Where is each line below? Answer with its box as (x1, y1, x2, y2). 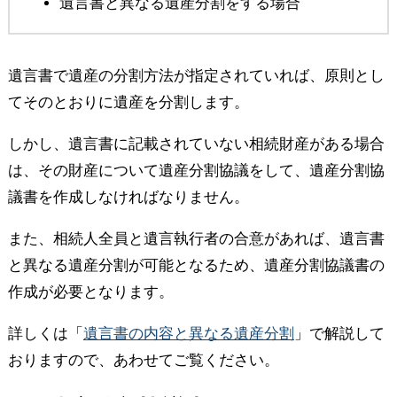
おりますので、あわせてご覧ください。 (7, 351, 279, 369)
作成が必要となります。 (7, 283, 174, 300)
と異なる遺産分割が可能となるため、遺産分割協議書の (7, 256, 385, 274)
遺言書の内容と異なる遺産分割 (82, 324, 294, 342)
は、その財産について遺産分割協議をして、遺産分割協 (7, 161, 385, 179)
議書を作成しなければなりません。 (7, 188, 249, 206)
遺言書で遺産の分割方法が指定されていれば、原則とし (7, 66, 385, 84)
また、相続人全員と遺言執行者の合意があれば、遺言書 (7, 230, 385, 247)
